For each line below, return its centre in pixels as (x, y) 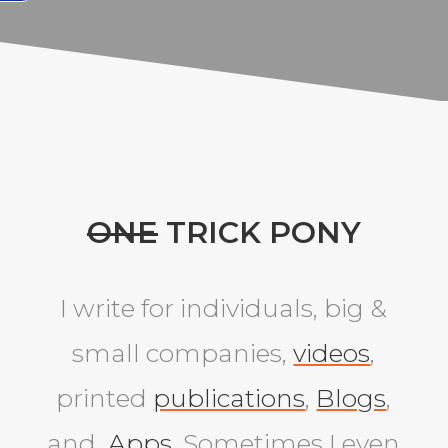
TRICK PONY (259, 233)
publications (229, 398)
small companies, (183, 353)
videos (332, 353)
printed (105, 398)
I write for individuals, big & (224, 308)
